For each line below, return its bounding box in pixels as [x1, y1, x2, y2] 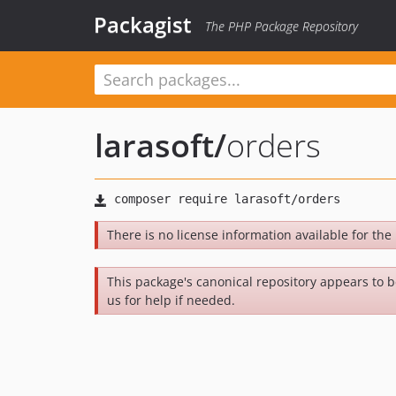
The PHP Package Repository [205, 18, 358, 34]
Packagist [94, 10, 192, 39]
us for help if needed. [107, 292, 235, 308]
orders [226, 124, 321, 167]
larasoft [95, 124, 214, 167]
